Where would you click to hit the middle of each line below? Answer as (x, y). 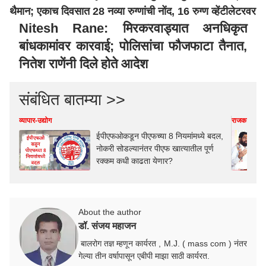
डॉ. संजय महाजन (107, 226)
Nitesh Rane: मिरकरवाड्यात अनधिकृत (133, 28)
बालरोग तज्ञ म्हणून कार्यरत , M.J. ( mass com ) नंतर (163, 243)
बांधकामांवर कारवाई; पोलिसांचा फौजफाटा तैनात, (133, 46)
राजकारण (244, 121)
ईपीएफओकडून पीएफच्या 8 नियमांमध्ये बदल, (160, 136)
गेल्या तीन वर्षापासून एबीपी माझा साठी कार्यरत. (144, 256)
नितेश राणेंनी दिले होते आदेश (83, 64)
